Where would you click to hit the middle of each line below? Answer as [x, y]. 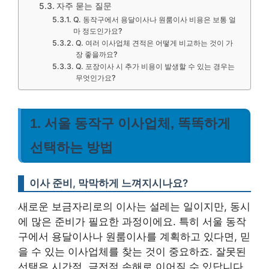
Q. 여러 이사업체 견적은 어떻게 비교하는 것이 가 [154, 43]
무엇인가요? [95, 78]
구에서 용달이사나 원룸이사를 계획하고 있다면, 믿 [134, 237]
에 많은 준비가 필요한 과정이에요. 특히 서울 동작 [132, 222]
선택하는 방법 [71, 147]
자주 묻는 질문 [84, 6]
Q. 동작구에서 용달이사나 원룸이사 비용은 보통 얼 [154, 20]
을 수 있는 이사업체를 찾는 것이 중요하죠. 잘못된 [132, 252]
